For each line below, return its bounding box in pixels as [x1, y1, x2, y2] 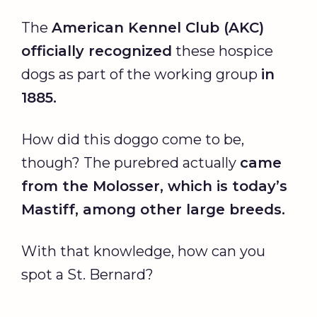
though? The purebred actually [21, 154, 240, 171]
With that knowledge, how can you [21, 242, 265, 260]
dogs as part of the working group [21, 65, 261, 83]
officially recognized [21, 42, 172, 59]
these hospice [172, 42, 273, 59]
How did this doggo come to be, [21, 130, 244, 148]
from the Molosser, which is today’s [21, 177, 287, 195]
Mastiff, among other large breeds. [21, 200, 285, 218]
